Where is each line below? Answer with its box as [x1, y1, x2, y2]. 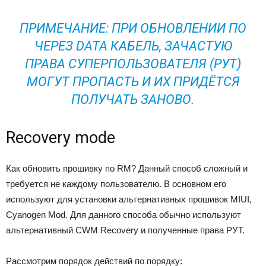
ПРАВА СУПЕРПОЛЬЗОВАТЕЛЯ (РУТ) [25, 56, 241, 71]
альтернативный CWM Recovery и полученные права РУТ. [6, 225, 245, 235]
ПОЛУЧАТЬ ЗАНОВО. [71, 92, 195, 107]
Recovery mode [6, 128, 115, 147]
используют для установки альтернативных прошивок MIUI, [6, 194, 252, 204]
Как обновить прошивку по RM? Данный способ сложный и [6, 163, 248, 173]
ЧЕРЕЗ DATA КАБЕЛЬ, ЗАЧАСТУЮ [34, 39, 232, 53]
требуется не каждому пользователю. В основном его [6, 179, 226, 189]
